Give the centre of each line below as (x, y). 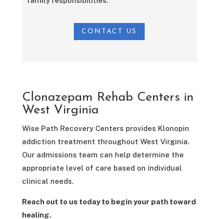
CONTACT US (109, 31)
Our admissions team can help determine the (103, 154)
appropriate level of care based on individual (102, 168)
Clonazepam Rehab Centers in (108, 97)
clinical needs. (47, 181)
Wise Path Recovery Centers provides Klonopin (105, 128)
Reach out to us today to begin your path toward (109, 201)
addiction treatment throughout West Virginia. (105, 141)
